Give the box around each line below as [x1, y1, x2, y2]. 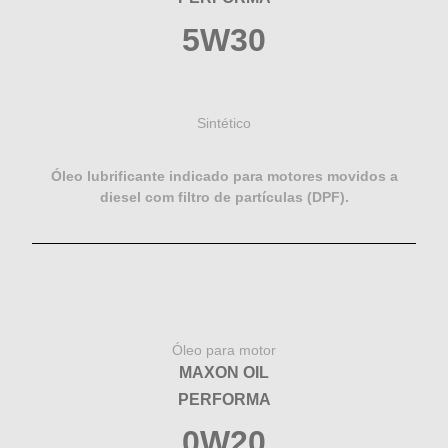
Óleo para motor [172, 341, 276, 358]
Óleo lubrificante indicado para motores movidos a [50, 167, 398, 184]
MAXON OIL [179, 363, 269, 381]
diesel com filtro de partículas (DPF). [99, 188, 349, 205]
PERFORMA [177, 390, 271, 408]
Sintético [197, 114, 251, 131]
